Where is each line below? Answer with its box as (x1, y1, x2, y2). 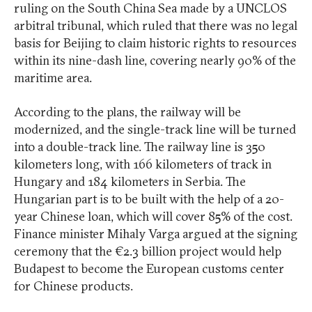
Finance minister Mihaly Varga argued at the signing (14, 225, 297, 242)
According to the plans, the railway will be (14, 103, 241, 120)
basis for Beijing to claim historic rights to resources (14, 34, 297, 51)
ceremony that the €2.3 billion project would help (14, 242, 281, 259)
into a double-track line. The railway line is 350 (14, 138, 265, 155)
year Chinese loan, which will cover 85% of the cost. (14, 208, 292, 224)
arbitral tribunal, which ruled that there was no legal (14, 17, 297, 33)
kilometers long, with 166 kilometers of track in (14, 155, 272, 172)
